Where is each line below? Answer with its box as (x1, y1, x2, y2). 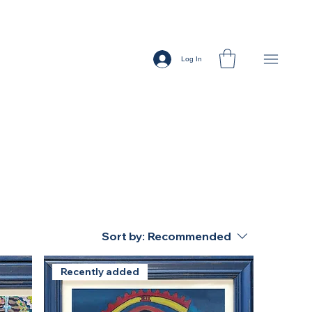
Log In (181, 55, 202, 63)
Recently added (60, 265, 139, 279)
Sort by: (102, 229, 145, 244)
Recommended (148, 229, 231, 244)
